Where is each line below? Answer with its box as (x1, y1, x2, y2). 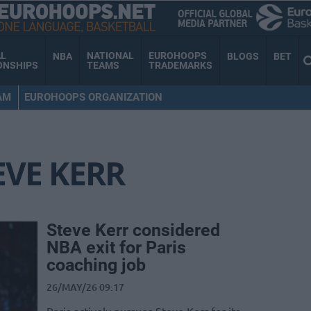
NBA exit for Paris (47, 237, 186, 258)
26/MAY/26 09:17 (47, 280, 124, 294)
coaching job (47, 255, 146, 276)
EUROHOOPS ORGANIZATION (24, 90, 162, 103)
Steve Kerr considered (47, 220, 220, 241)
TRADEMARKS (149, 60, 212, 72)
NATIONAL (87, 50, 134, 62)
